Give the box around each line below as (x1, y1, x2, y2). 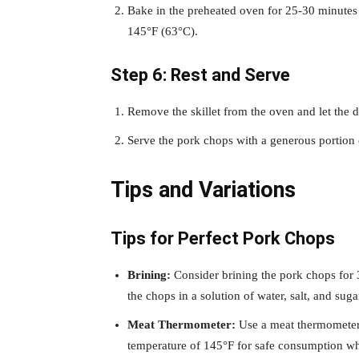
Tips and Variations (111, 176, 296, 203)
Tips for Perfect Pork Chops (111, 228, 335, 248)
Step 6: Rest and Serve (111, 64, 290, 85)
